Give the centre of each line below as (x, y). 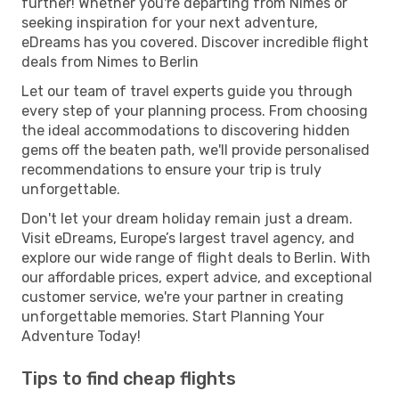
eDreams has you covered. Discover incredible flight (195, 42)
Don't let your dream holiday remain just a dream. (187, 218)
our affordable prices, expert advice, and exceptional (197, 277)
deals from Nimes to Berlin (110, 61)
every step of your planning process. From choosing (195, 110)
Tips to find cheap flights (129, 378)
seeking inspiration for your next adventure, (170, 22)
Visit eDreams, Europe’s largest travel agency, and (188, 238)
